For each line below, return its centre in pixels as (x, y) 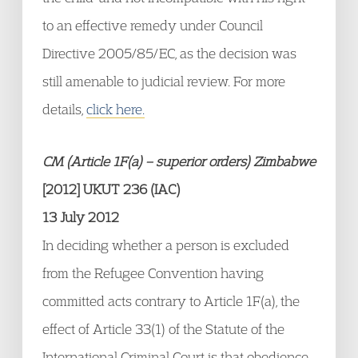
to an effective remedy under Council (153, 25)
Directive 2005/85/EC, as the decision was (169, 53)
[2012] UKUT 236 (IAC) (111, 189)
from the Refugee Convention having (153, 273)
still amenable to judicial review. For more (164, 81)
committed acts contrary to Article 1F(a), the (171, 301)
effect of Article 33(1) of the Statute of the (163, 329)
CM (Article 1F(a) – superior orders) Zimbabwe (179, 161)
